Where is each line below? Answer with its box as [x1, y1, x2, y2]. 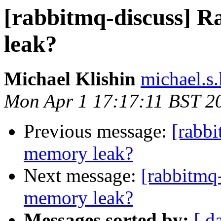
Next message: [24, 165, 141, 186]
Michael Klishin [4, 68, 136, 90]
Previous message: [24, 120, 172, 142]
